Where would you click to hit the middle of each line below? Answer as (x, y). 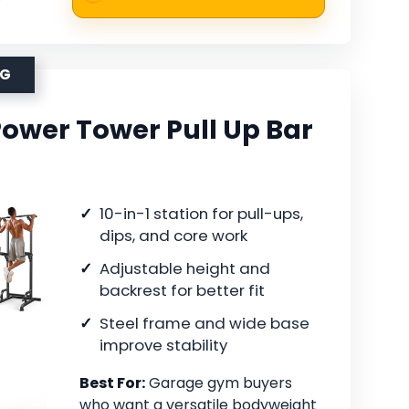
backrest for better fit (182, 291)
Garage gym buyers (219, 383)
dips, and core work (173, 236)
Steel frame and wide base (204, 324)
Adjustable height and (185, 269)
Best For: (112, 383)
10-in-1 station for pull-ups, (201, 214)
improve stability (163, 346)
